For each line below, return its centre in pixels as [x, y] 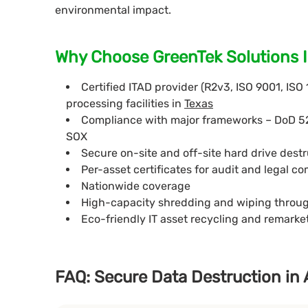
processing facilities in [125, 104]
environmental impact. [113, 10]
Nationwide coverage [136, 186]
